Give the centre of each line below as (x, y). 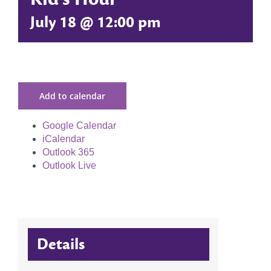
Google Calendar (79, 126)
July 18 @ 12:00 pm (96, 23)
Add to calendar (72, 96)
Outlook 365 (68, 152)
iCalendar (64, 139)
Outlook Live (69, 166)
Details (60, 244)
